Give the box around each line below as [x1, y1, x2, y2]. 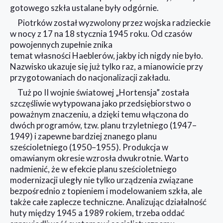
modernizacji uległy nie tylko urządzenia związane [10, 174, 193, 185]
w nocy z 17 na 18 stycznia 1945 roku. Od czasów [10, 28, 192, 39]
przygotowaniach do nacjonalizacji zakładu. [10, 72, 172, 83]
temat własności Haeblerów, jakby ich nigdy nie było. [10, 50, 203, 61]
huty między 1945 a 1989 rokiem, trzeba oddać [10, 207, 185, 218]
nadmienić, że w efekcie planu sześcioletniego [10, 163, 177, 174]
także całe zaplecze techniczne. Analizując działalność [10, 196, 207, 207]
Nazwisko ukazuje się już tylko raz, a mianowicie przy [10, 61, 203, 72]
